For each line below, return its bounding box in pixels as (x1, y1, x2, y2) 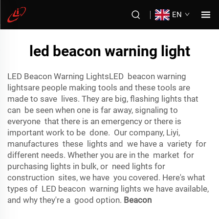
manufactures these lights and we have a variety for (7, 139, 206, 149)
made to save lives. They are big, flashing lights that (7, 94, 198, 104)
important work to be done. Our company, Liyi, (7, 128, 180, 137)
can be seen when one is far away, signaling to (7, 105, 178, 115)
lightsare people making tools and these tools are (7, 83, 190, 92)
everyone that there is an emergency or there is (7, 116, 181, 126)
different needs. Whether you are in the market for (7, 150, 194, 160)
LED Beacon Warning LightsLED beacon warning (7, 71, 186, 81)
